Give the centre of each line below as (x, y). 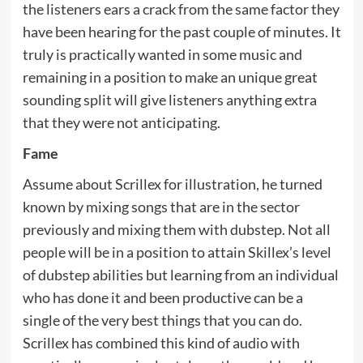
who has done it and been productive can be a (162, 297)
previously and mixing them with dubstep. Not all (176, 229)
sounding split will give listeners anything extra (169, 99)
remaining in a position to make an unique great (170, 77)
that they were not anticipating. (121, 122)
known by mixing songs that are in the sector (161, 206)
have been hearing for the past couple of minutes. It (181, 31)
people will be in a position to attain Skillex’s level (177, 252)
